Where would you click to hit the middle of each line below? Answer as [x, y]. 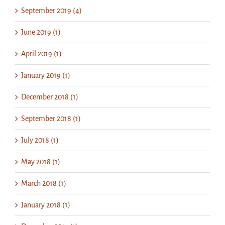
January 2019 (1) [46, 75]
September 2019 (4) [51, 10]
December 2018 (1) [50, 97]
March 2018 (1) [44, 183]
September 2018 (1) [51, 118]
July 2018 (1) [40, 140]
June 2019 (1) [41, 32]
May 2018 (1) [41, 161]
